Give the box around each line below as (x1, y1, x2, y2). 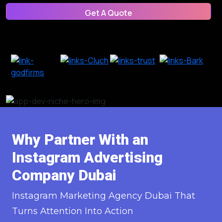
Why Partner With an (12, 130, 148, 148)
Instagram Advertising (12, 148, 163, 166)
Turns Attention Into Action (12, 205, 133, 217)
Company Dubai (12, 166, 116, 184)
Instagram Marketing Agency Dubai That (12, 190, 195, 201)
